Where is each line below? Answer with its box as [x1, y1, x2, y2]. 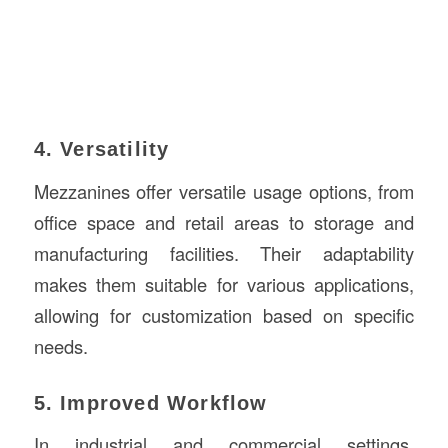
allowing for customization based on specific [33, 301, 415, 328]
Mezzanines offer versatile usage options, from [33, 177, 415, 204]
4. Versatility [33, 137, 170, 160]
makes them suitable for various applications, [33, 270, 415, 297]
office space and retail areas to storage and [33, 208, 415, 235]
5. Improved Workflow [33, 391, 268, 414]
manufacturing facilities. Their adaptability [33, 239, 415, 266]
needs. [33, 332, 88, 359]
